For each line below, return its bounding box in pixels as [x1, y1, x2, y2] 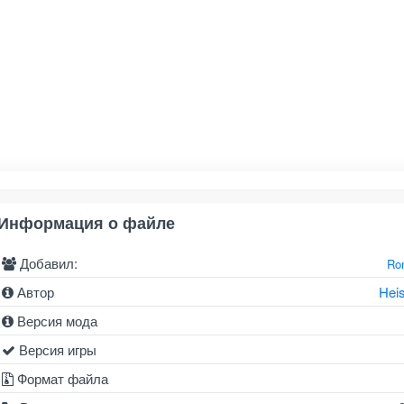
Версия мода [13, 310, 97, 330]
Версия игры [14, 339, 96, 359]
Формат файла [13, 368, 108, 388]
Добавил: [15, 252, 78, 272]
